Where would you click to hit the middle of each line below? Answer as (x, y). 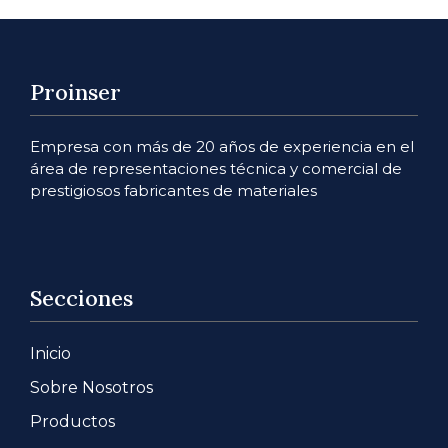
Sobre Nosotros (91, 387)
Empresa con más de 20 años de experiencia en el (222, 147)
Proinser (75, 92)
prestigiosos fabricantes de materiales (173, 191)
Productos (72, 421)
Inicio (50, 353)
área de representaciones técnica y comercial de (216, 169)
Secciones (81, 297)
